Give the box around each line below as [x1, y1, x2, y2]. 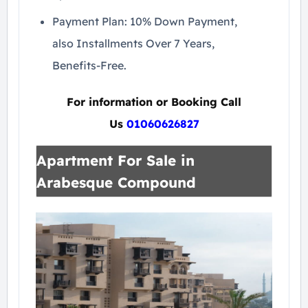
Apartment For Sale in [36, 151, 195, 169]
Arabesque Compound [36, 173, 196, 191]
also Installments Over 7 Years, [52, 36, 214, 50]
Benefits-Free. [52, 58, 126, 72]
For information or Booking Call [67, 95, 241, 109]
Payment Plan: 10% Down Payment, [52, 14, 237, 28]
